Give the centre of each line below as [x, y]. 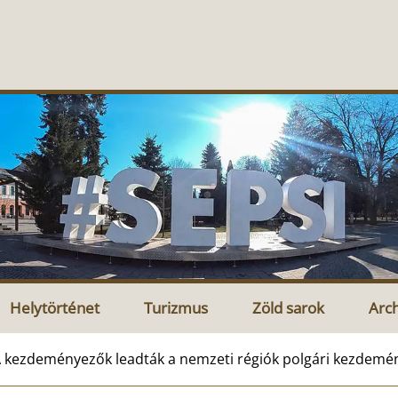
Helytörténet [55, 307]
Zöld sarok [288, 307]
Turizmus [176, 307]
